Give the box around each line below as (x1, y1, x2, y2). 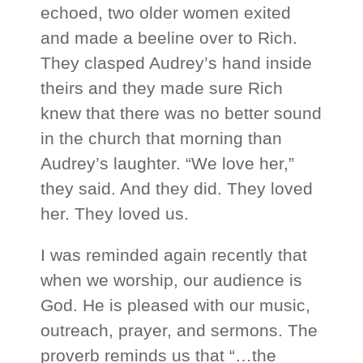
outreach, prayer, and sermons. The (41, 321, 318, 340)
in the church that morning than (41, 129, 283, 148)
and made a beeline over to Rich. (41, 28, 298, 48)
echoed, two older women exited (41, 3, 292, 23)
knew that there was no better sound (41, 104, 322, 123)
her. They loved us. (41, 204, 190, 224)
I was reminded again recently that (41, 246, 308, 265)
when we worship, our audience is (41, 271, 303, 290)
